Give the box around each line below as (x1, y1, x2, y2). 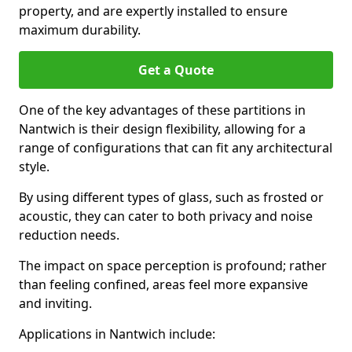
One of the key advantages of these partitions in (19, 101, 306, 119)
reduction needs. (19, 226, 119, 244)
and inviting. (19, 295, 92, 312)
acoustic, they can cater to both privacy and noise (19, 207, 313, 225)
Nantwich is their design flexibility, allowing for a (19, 120, 306, 137)
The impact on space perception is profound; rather (19, 257, 327, 274)
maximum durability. (19, 21, 141, 38)
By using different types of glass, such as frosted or (19, 189, 324, 206)
